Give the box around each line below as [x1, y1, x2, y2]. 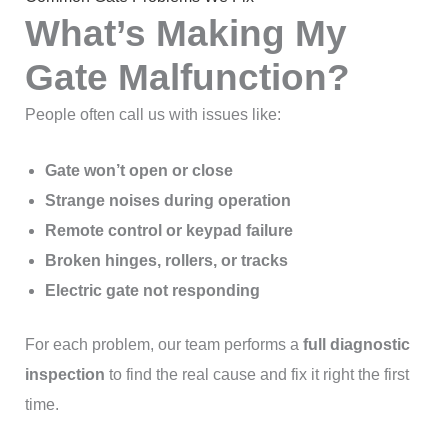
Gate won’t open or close [44, 161, 233, 179]
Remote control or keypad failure [44, 221, 293, 239]
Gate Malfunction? [24, 57, 350, 99]
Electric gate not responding [44, 281, 260, 299]
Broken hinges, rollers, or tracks [44, 251, 288, 269]
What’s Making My [24, 13, 347, 55]
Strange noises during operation [44, 191, 291, 209]
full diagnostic [302, 335, 410, 353]
